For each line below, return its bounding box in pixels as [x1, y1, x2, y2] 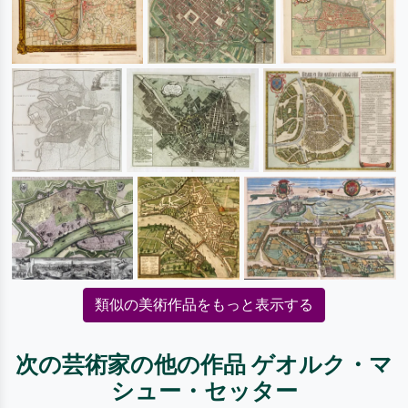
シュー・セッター [110, 378, 298, 405]
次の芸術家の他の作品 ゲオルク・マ [15, 352, 393, 379]
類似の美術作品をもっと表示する [95, 296, 313, 314]
